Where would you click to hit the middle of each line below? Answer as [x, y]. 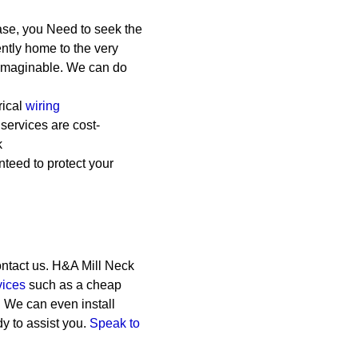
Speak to [115, 323]
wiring [43, 106]
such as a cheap [75, 285]
